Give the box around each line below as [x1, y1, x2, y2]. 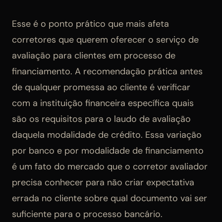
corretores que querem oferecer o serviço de [12, 33, 199, 46]
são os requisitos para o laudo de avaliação [12, 112, 191, 125]
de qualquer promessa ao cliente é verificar [12, 81, 190, 93]
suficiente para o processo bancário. [12, 208, 163, 220]
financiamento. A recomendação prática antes [12, 65, 203, 77]
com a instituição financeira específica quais [12, 97, 194, 109]
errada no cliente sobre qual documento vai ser [12, 192, 207, 204]
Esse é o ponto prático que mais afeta [12, 17, 169, 30]
